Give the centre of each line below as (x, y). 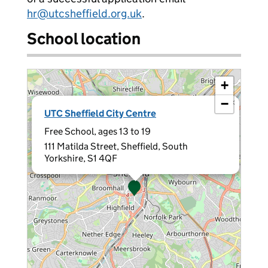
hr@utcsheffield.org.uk (84, 13)
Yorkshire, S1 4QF (81, 158)
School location (84, 39)
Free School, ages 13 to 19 (98, 131)
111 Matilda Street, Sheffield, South (116, 146)
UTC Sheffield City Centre (100, 113)
